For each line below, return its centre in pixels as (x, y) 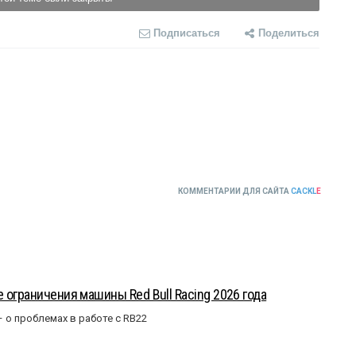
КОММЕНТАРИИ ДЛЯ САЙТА (234, 191)
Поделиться (288, 32)
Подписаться (186, 32)
